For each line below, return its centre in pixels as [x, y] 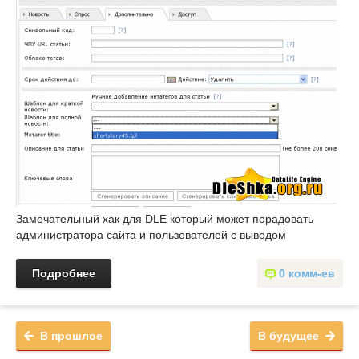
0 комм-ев [307, 273]
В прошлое [71, 336]
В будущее [288, 336]
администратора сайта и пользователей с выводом [151, 235]
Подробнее [64, 273]
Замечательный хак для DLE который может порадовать [165, 219]
